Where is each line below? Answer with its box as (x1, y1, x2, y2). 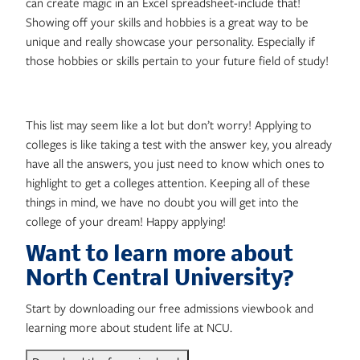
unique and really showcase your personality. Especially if (26, 33, 315, 49)
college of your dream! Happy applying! (26, 213, 226, 229)
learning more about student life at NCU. (26, 319, 232, 335)
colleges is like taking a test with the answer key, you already (26, 136, 332, 152)
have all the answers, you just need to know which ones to (26, 155, 325, 171)
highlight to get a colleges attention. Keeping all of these (26, 174, 310, 190)
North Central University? (26, 268, 293, 291)
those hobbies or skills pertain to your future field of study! (26, 52, 329, 68)
